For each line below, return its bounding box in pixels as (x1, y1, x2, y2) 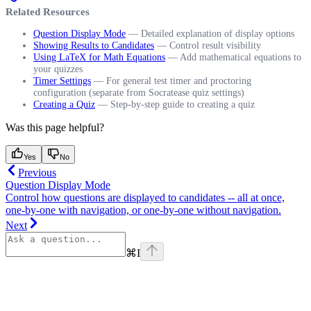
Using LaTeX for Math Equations (33, 51, 165, 62)
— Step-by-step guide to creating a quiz (95, 98, 255, 110)
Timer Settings (33, 74, 91, 86)
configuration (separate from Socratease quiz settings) (33, 86, 244, 98)
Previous (18, 166, 56, 178)
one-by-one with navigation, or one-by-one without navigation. (6, 203, 281, 216)
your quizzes (33, 62, 83, 74)
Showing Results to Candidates (33, 39, 154, 51)
